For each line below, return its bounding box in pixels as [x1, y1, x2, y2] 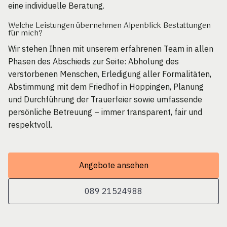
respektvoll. [8, 120, 52, 130]
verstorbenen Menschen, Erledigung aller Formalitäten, [8, 69, 211, 80]
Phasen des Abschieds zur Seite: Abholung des [8, 56, 179, 67]
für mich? [8, 27, 43, 40]
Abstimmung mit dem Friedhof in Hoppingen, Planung [8, 82, 204, 92]
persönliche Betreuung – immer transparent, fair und [8, 107, 202, 118]
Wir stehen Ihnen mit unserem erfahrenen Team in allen [8, 44, 213, 54]
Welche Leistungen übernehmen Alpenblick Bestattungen [8, 19, 211, 32]
